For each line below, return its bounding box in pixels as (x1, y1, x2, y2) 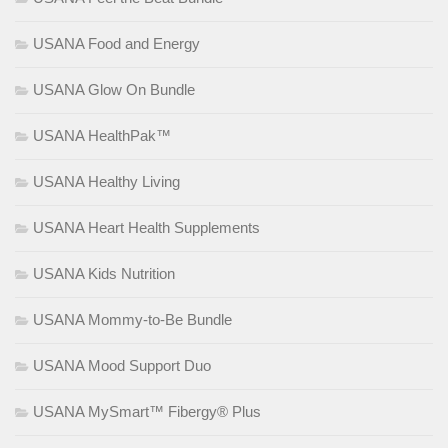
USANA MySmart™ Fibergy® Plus (33, 403, 261, 421)
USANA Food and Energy (33, 35, 200, 53)
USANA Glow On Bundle (33, 81, 195, 99)
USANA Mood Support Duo (33, 357, 211, 375)
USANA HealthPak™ (33, 127, 171, 145)
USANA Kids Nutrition (33, 265, 175, 283)
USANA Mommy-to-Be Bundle (33, 311, 232, 329)
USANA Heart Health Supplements (33, 219, 260, 237)
